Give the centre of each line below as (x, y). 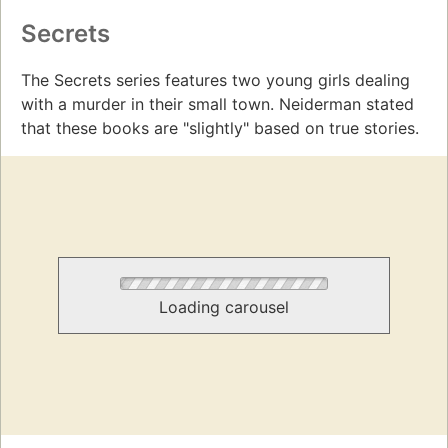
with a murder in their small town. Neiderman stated (217, 104)
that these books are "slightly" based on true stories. (220, 128)
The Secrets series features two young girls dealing (215, 80)
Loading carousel (224, 307)
